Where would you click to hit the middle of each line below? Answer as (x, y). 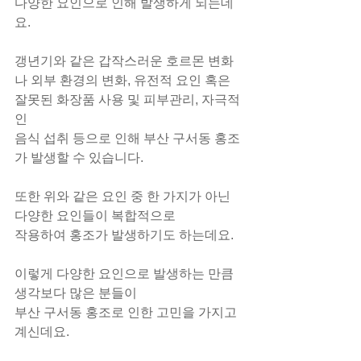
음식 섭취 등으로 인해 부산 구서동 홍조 (127, 138)
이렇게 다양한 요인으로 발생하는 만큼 (126, 274)
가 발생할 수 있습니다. (79, 158)
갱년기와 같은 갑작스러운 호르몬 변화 (124, 61)
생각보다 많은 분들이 (76, 293)
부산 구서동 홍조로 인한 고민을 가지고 (127, 312)
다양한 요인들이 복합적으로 (95, 216)
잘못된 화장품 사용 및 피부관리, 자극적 (127, 100)
